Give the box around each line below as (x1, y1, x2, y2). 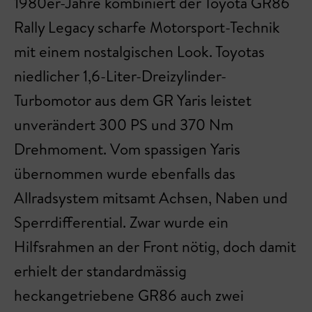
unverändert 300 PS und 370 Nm (14, 114, 233, 135)
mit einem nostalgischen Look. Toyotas (14, 40, 265, 62)
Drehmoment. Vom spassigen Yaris (14, 138, 240, 159)
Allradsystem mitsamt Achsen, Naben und (14, 187, 288, 208)
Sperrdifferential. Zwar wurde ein (14, 211, 228, 233)
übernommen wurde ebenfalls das (14, 162, 235, 184)
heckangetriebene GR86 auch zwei (14, 284, 244, 306)
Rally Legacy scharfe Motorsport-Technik (14, 16, 280, 38)
